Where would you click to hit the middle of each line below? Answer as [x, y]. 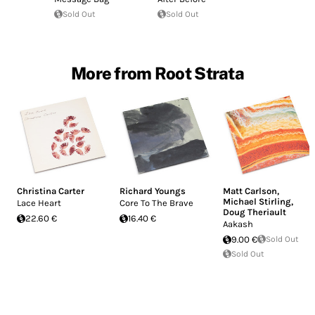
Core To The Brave [157, 203]
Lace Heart [39, 203]
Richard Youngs [153, 191]
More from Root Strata [157, 73]
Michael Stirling [257, 202]
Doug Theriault [254, 212]
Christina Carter [51, 191]
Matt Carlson [250, 191]
